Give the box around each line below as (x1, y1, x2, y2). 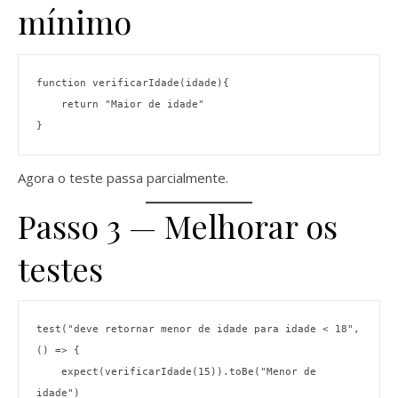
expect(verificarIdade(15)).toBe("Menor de (36, 366, 61, 378)
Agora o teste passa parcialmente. (18, 168, 228, 187)
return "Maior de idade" (61, 98, 204, 110)
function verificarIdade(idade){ (36, 76, 229, 89)
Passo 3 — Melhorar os (18, 203, 338, 247)
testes (18, 246, 103, 290)
